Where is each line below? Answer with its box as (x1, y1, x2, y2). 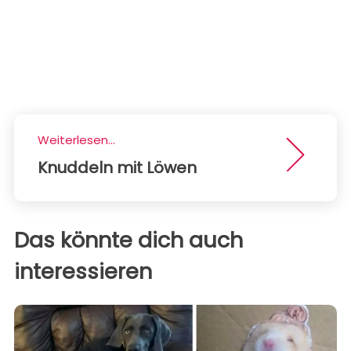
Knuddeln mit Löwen (38, 156, 197, 179)
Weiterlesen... (38, 131, 115, 148)
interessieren (14, 256, 152, 286)
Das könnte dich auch (14, 225, 243, 255)
